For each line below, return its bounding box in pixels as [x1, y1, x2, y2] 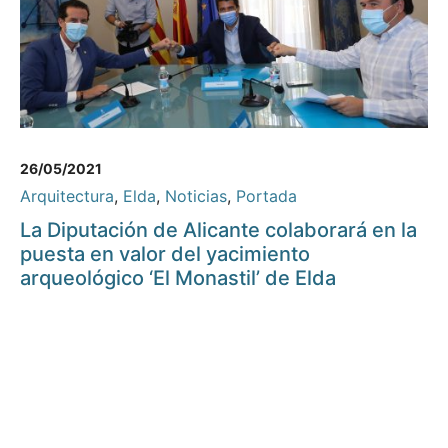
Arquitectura [20, 186, 114, 207]
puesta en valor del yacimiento [20, 242, 310, 267]
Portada [236, 186, 297, 207]
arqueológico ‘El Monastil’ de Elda [20, 266, 336, 291]
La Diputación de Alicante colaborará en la [20, 218, 417, 243]
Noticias [165, 186, 227, 207]
